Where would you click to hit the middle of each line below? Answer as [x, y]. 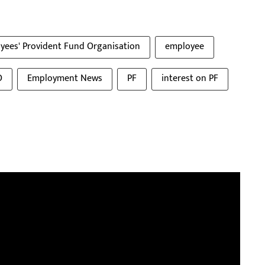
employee [185, 46]
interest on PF [190, 78]
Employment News [65, 78]
